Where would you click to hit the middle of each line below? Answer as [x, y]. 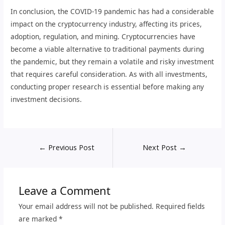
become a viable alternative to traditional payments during [107, 49]
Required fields [180, 206]
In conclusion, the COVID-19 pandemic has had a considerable [113, 11]
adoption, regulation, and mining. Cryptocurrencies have [103, 36]
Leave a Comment [64, 190]
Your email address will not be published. [86, 206]
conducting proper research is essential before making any [107, 86]
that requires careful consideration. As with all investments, [109, 74]
